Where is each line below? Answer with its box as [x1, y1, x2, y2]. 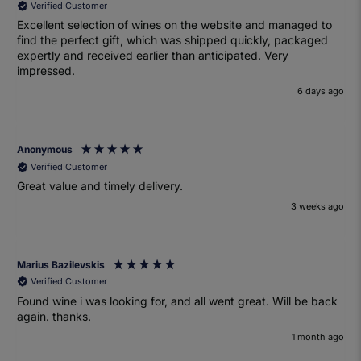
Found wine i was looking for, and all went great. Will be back [17, 293, 273, 308]
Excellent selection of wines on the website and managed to [17, 18, 333, 32]
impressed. [17, 64, 76, 78]
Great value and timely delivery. [17, 179, 184, 193]
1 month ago [291, 330, 344, 342]
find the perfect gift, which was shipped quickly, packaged [17, 33, 329, 48]
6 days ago [297, 85, 344, 97]
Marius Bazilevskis [17, 258, 106, 271]
